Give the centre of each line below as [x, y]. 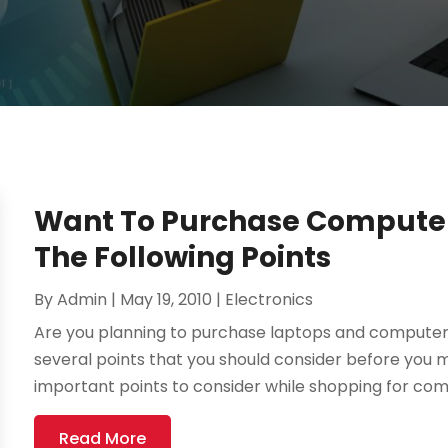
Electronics [269, 300]
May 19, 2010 [166, 300]
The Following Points [183, 258]
